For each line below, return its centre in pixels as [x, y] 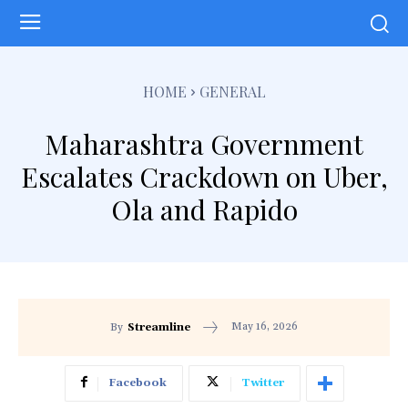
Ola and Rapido [204, 209]
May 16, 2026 [265, 327]
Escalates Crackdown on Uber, [204, 176]
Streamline [159, 327]
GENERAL [232, 91]
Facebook [137, 383]
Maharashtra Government [204, 143]
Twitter [262, 383]
